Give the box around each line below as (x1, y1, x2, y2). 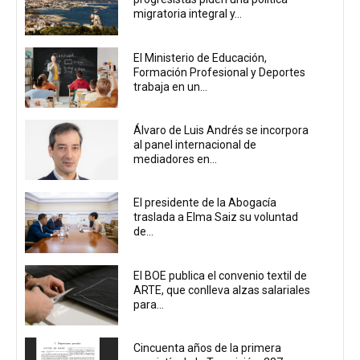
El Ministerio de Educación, (133, 51, 268, 64)
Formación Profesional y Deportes (133, 65, 306, 79)
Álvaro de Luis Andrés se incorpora (133, 124, 309, 137)
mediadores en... (133, 153, 218, 166)
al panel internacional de (133, 138, 257, 152)
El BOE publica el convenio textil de (133, 268, 308, 282)
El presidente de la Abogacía (133, 196, 277, 210)
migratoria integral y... (133, 7, 243, 21)
